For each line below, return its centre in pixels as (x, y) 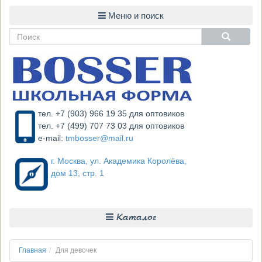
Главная (32, 250)
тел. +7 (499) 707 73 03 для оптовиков (111, 126)
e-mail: (51, 138)
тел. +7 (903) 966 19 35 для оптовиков (111, 113)
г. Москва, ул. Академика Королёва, (119, 161)
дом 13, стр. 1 (77, 173)
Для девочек (76, 250)
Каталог (135, 218)
